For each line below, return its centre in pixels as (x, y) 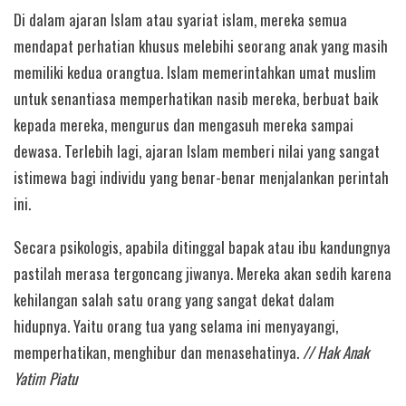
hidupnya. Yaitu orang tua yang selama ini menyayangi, (176, 325)
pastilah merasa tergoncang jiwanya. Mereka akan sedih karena (203, 273)
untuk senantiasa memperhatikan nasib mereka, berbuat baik (196, 99)
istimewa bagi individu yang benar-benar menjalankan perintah (201, 178)
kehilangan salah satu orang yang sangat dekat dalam (174, 299)
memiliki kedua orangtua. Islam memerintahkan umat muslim (195, 72)
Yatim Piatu (45, 378)
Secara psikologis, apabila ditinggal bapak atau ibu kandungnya (202, 246)
